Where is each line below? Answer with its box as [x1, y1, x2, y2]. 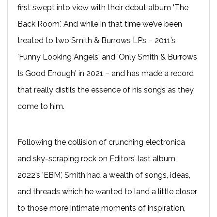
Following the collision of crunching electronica [17, 137, 185, 147]
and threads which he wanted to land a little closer [17, 186, 197, 196]
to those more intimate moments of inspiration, [17, 203, 186, 213]
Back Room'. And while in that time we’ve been [17, 19, 182, 29]
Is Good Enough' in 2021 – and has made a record [17, 68, 194, 78]
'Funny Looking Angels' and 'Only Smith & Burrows [17, 52, 197, 62]
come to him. [17, 101, 64, 111]
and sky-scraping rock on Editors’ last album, [17, 154, 177, 163]
